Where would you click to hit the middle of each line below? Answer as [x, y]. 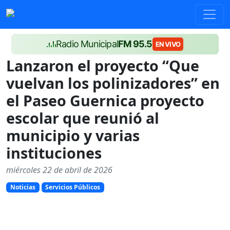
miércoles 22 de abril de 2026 [59, 170]
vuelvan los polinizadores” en [113, 83]
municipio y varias [73, 135]
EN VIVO [168, 44]
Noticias [23, 187]
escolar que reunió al [83, 118]
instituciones [54, 153]
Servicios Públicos [73, 187]
